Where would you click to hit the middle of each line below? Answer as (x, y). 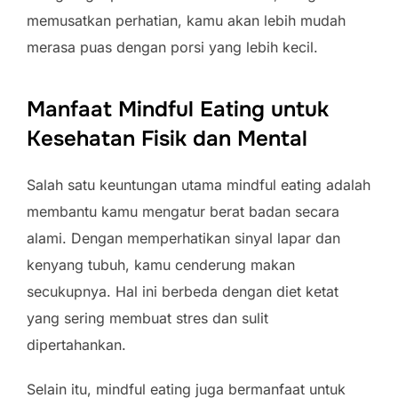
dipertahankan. (76, 345)
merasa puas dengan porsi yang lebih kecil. (172, 47)
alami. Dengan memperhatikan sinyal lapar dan (183, 238)
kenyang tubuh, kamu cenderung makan (161, 265)
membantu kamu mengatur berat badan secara (183, 211)
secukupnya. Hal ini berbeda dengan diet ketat (183, 291)
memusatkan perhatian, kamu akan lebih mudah (186, 20)
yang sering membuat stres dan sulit (147, 318)
